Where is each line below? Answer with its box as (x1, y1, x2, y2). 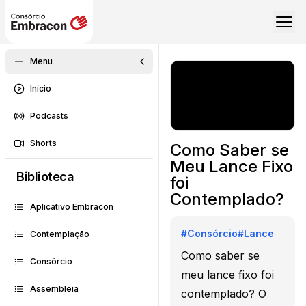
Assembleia (30, 283, 79, 294)
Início (30, 83, 51, 94)
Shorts (30, 138, 57, 148)
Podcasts (30, 111, 68, 121)
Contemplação (30, 229, 89, 239)
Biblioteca (16, 169, 74, 184)
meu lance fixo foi (181, 267, 274, 281)
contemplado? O (181, 286, 266, 301)
